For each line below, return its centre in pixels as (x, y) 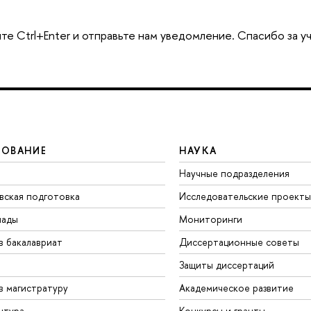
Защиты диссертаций (226, 265)
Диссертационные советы (239, 242)
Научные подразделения (234, 174)
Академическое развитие (236, 288)
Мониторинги (210, 219)
